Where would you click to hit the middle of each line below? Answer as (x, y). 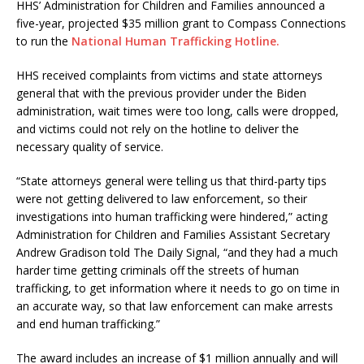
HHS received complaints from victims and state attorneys (169, 76)
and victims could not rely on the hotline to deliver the (158, 129)
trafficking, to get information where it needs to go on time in (178, 288)
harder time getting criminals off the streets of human (158, 271)
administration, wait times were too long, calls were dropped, (178, 111)
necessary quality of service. (90, 147)
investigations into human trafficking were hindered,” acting (172, 217)
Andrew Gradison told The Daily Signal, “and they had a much (177, 253)
